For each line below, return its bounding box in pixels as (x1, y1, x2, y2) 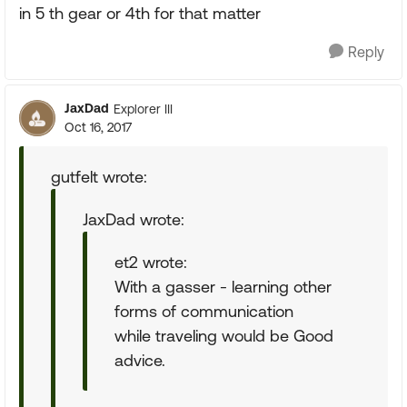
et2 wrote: (114, 253, 187, 272)
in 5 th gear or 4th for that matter (19, 4, 261, 23)
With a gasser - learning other (114, 277, 332, 296)
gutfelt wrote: (51, 167, 147, 186)
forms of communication (114, 302, 293, 321)
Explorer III (114, 101, 173, 116)
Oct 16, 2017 (65, 120, 132, 134)
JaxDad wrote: (83, 210, 184, 229)
